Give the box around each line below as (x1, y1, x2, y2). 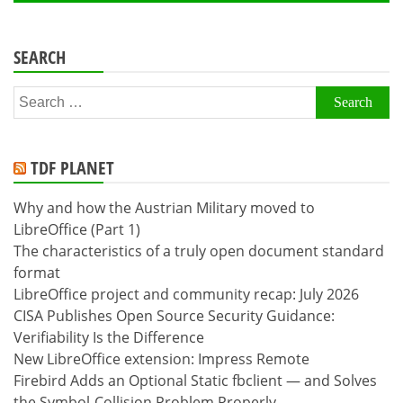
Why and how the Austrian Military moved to (13, 197, 315, 218)
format (13, 262, 60, 282)
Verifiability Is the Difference (13, 327, 204, 347)
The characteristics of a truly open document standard (13, 240, 384, 261)
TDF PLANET (31, 155, 114, 180)
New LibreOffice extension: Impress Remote (13, 348, 309, 369)
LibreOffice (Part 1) (13, 219, 140, 239)
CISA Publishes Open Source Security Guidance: (13, 305, 335, 326)
